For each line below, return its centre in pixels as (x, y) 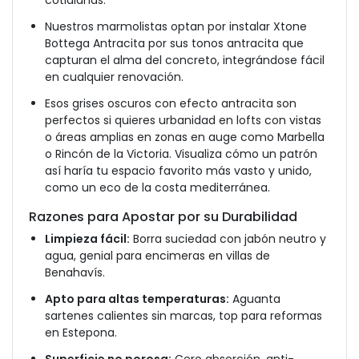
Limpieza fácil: (87, 239)
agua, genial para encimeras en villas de (157, 256)
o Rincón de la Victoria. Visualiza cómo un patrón (181, 154)
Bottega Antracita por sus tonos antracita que (174, 43)
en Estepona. (81, 333)
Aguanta (255, 299)
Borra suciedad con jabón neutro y (228, 239)
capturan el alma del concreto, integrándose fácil (185, 60)
